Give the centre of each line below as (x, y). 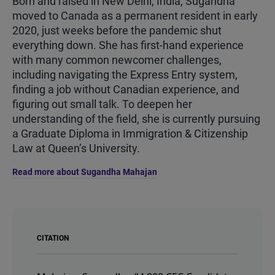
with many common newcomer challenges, (117, 60)
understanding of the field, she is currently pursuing (136, 118)
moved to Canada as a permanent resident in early (135, 15)
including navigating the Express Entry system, (125, 74)
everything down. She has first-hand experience (128, 45)
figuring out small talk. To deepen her (102, 104)
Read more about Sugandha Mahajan (85, 172)
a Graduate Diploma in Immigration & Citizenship (130, 133)
